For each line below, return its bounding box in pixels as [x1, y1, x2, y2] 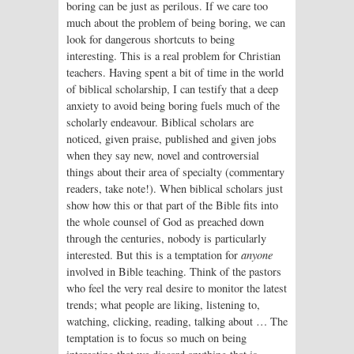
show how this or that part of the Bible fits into [66, 197, 278, 213]
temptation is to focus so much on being [66, 330, 247, 345]
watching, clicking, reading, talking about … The [66, 313, 288, 329]
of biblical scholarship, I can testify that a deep [66, 81, 278, 96]
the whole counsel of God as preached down [66, 213, 264, 229]
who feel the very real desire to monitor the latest [66, 280, 287, 296]
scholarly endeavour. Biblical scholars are [66, 114, 254, 130]
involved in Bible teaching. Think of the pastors [66, 263, 281, 279]
